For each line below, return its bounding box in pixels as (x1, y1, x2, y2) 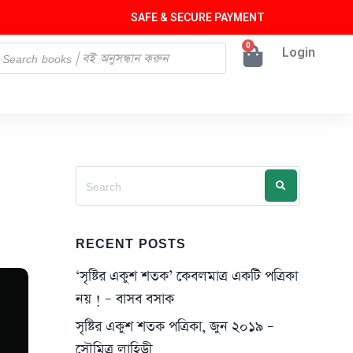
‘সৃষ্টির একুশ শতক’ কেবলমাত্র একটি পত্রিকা (76, 267, 299, 286)
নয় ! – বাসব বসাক (76, 290, 175, 309)
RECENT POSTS (76, 234, 187, 253)
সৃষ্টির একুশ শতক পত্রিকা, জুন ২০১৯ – (76, 318, 275, 336)
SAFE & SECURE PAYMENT (131, 11, 265, 24)
